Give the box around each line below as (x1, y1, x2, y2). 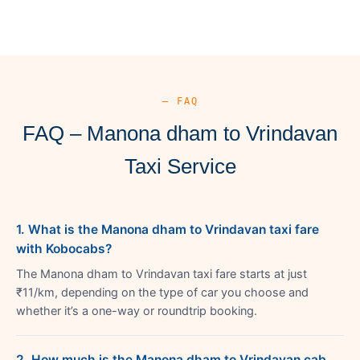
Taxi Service (124, 153, 236, 178)
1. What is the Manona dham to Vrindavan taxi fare (16, 221, 319, 237)
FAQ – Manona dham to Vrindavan (22, 121, 337, 145)
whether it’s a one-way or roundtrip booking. (16, 303, 257, 318)
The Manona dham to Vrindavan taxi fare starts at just (16, 266, 307, 281)
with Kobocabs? (16, 240, 112, 256)
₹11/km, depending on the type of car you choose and (16, 284, 309, 300)
